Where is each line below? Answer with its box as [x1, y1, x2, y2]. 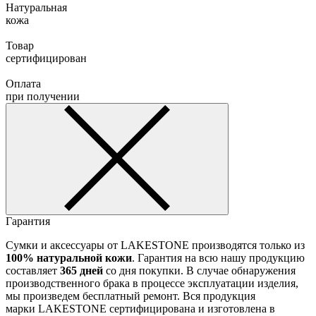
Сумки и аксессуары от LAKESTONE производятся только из [6, 238, 305, 251]
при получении [6, 90, 80, 102]
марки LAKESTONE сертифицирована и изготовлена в [6, 302, 275, 315]
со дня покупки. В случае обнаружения [103, 264, 296, 276]
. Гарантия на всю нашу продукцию [132, 251, 305, 264]
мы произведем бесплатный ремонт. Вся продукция [6, 289, 255, 302]
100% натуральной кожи [6, 251, 132, 264]
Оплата [6, 77, 41, 90]
